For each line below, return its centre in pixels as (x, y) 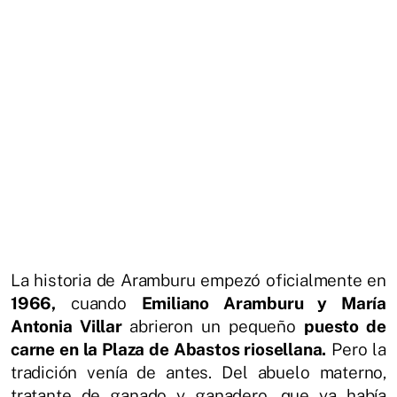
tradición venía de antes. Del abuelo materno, (198, 372)
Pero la (356, 349)
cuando (99, 303)
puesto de (345, 326)
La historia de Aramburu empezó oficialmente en (198, 280)
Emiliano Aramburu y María (264, 303)
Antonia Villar (70, 326)
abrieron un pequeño (217, 326)
